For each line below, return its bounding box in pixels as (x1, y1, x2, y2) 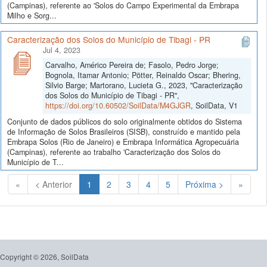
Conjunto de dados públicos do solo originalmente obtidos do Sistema (7, 116, 242, 127)
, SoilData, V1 (191, 100, 238, 111)
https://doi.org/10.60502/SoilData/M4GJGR (45, 100, 191, 111)
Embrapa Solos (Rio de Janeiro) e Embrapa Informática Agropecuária (7, 136, 239, 147)
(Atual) (91, 177, 116, 190)
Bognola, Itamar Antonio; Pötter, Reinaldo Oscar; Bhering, (45, 69, 241, 80)
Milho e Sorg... (7, 10, 57, 21)
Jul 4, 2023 (43, 44, 80, 55)
